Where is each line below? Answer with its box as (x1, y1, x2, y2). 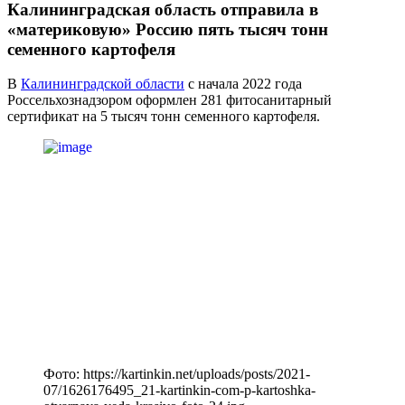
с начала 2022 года (184, 76, 302, 92)
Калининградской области (21, 76, 184, 92)
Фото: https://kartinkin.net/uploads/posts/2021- (43, 366, 310, 382)
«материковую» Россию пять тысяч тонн (7, 19, 328, 39)
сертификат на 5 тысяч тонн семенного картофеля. (7, 108, 320, 125)
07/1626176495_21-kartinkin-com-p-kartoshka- (43, 382, 316, 399)
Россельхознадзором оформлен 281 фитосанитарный (7, 92, 332, 108)
